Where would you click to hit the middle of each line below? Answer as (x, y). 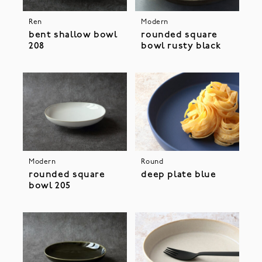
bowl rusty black (181, 46)
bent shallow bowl (73, 35)
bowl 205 (49, 186)
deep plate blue (179, 175)
